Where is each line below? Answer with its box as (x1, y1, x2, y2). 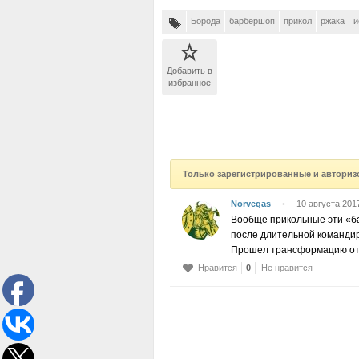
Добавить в (167, 66, 212, 75)
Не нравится (261, 263, 313, 272)
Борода (191, 16, 220, 26)
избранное (168, 78, 211, 87)
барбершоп (229, 16, 275, 26)
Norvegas (231, 199, 271, 208)
